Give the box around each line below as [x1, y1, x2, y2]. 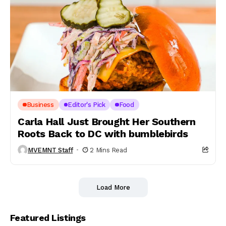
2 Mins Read [90, 146, 127, 154]
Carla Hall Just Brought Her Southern [18, 116, 196, 128]
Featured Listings [10, 212, 86, 223]
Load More [96, 184, 130, 191]
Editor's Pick [68, 101, 105, 108]
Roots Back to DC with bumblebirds [18, 128, 188, 140]
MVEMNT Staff [28, 146, 73, 154]
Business [26, 101, 54, 108]
